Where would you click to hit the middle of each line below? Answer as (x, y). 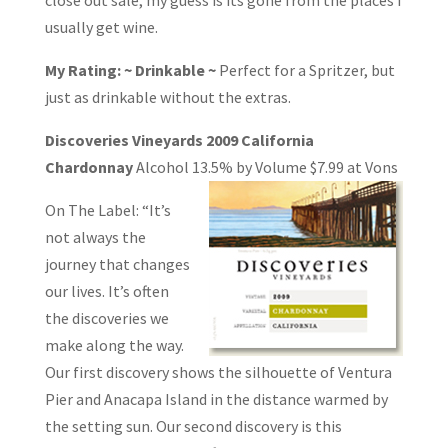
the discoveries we (106, 317)
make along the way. (114, 344)
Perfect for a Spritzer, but (306, 69)
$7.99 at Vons (353, 166)
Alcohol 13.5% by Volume (221, 166)
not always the (95, 236)
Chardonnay (88, 166)
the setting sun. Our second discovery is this (193, 425)
